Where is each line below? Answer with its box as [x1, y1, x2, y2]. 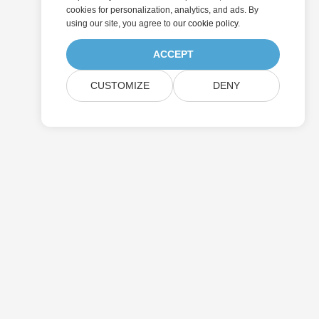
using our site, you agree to [66, 19, 173, 28]
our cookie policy [173, 19, 238, 28]
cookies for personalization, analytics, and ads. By [66, 5, 258, 15]
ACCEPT [152, 49, 194, 60]
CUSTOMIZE [90, 80, 150, 91]
